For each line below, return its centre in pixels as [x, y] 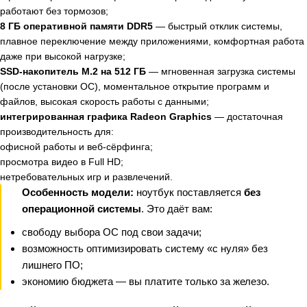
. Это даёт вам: [177, 209]
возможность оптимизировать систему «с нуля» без [145, 248]
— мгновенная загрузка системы [221, 71]
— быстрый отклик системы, [218, 26]
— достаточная [247, 116]
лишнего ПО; [52, 265]
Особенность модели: [78, 192]
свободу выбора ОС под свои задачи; [112, 232]
